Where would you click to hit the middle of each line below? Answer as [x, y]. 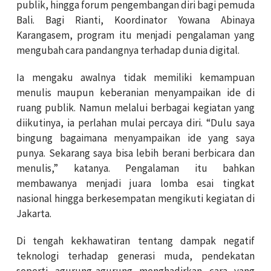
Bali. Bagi [46, 20]
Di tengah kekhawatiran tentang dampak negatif [135, 240]
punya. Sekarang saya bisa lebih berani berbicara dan [135, 153]
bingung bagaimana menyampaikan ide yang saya [135, 138]
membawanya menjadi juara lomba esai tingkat [135, 183]
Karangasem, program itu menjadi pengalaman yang [135, 35]
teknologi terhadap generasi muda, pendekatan [135, 256]
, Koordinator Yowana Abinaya [178, 20]
